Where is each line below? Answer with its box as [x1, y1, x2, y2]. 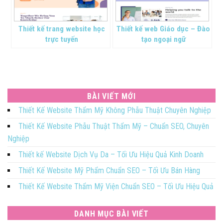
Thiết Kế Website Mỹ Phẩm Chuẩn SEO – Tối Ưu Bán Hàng [18, 166, 200, 176]
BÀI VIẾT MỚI [87, 92, 136, 102]
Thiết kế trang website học [18, 24, 106, 34]
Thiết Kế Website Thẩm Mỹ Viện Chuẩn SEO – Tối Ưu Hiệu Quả [18, 182, 214, 192]
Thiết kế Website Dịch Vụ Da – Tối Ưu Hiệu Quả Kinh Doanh [18, 150, 204, 160]
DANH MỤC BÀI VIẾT [74, 209, 149, 219]
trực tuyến [45, 35, 79, 44]
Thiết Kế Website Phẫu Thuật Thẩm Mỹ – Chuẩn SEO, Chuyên [18, 121, 209, 131]
